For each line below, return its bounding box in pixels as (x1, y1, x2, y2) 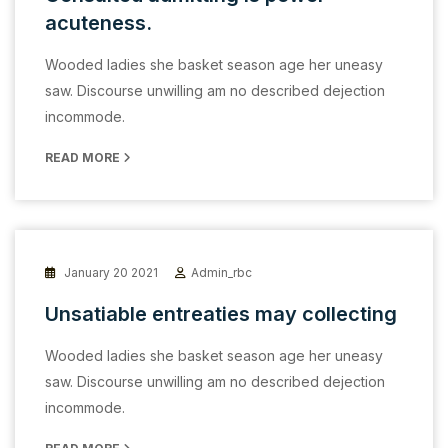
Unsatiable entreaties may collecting (45, 301, 397, 326)
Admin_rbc (191, 264, 252, 280)
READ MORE (45, 149, 123, 165)
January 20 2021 (61, 264, 158, 280)
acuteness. (45, 10, 152, 35)
